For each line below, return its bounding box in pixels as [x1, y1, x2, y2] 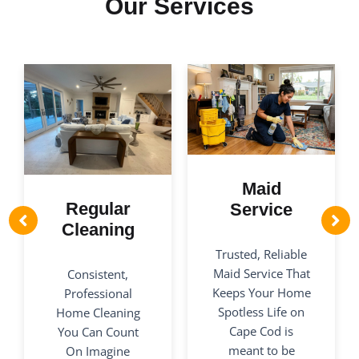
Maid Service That [212, 264, 310, 281]
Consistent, [67, 266, 128, 283]
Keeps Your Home [212, 284, 311, 301]
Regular [65, 199, 131, 220]
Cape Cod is [229, 322, 293, 339]
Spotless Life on [218, 303, 305, 320]
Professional [63, 285, 132, 302]
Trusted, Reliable [216, 245, 307, 262]
